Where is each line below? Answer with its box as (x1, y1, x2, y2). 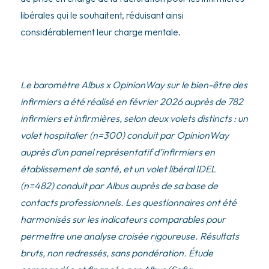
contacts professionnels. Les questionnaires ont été (20, 196, 237, 208)
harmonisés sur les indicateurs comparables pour (20, 213, 226, 225)
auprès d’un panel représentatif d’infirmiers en (20, 145, 215, 158)
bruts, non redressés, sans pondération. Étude (20, 246, 213, 259)
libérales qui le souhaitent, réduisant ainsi (20, 8, 184, 21)
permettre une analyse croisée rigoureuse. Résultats (20, 229, 239, 242)
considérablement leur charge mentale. (20, 25, 181, 38)
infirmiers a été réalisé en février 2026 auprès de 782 (20, 95, 243, 107)
